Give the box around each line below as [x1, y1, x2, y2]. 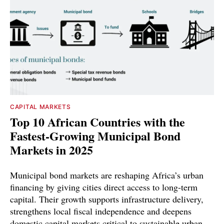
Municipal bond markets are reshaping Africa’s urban [10, 169, 203, 181]
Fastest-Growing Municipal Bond [10, 127, 180, 145]
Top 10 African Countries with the [10, 113, 185, 131]
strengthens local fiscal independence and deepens [10, 205, 191, 217]
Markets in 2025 [10, 141, 93, 159]
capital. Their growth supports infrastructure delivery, [10, 193, 203, 205]
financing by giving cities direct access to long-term [10, 181, 197, 193]
